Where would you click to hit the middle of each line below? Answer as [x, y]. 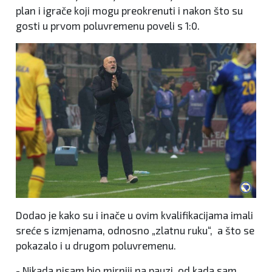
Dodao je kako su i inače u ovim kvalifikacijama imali [134, 215]
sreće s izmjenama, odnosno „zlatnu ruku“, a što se [135, 230]
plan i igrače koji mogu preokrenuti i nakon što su [129, 11]
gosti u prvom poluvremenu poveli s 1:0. [108, 26]
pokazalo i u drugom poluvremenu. [96, 246]
